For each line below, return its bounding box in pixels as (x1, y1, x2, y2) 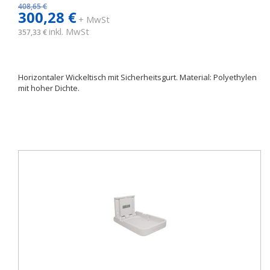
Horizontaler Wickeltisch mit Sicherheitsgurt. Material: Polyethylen (18, 72, 257, 83)
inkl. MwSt (49, 25, 89, 37)
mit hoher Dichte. (18, 83, 81, 93)
